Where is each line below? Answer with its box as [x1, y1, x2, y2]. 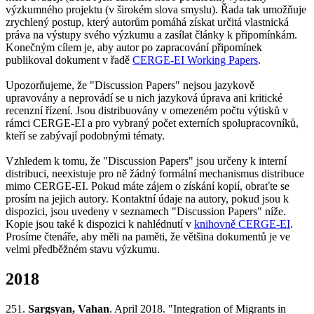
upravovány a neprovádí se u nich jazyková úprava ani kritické [6, 91, 282, 104]
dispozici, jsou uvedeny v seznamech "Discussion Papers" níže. [6, 205, 286, 217]
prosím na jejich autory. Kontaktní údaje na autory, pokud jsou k [6, 192, 289, 205]
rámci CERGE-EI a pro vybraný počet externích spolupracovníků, [6, 116, 299, 129]
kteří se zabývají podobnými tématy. [6, 129, 165, 142]
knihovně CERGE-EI [194, 217, 290, 230]
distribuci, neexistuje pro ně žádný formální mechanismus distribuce [6, 167, 304, 179]
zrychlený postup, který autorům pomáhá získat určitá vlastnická [6, 15, 289, 28]
